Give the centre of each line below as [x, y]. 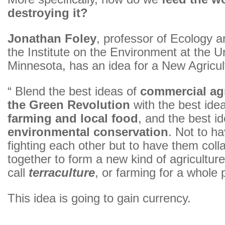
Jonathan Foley [52, 39]
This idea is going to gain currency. [99, 198]
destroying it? [48, 13]
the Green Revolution [69, 105]
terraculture [62, 173]
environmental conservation [88, 132]
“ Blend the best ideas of [72, 91]
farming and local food [73, 119]
